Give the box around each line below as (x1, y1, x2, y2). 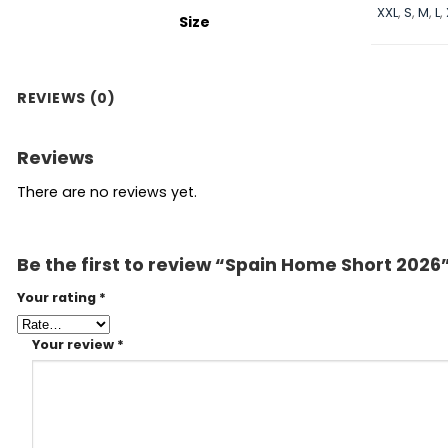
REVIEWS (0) (17, 87, 116, 108)
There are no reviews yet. (17, 181, 197, 202)
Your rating (17, 289, 99, 306)
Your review (32, 336, 117, 354)
